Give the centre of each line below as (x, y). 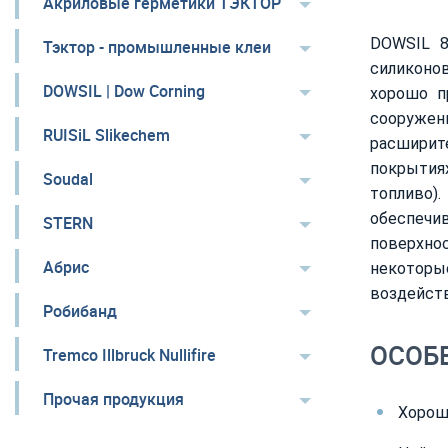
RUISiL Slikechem (106, 135)
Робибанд (80, 311)
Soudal (68, 179)
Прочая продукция (113, 399)
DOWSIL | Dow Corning (124, 91)
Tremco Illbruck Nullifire (129, 355)
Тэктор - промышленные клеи (157, 47)
